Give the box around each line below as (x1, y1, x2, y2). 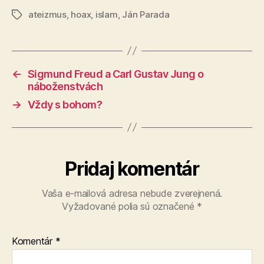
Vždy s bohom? (27, 98, 103, 111)
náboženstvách (27, 80, 103, 93)
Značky (11, 9, 42, 21)
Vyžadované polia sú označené (62, 200, 197, 212)
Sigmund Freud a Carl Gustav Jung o (27, 67, 204, 80)
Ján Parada (122, 8, 170, 20)
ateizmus (28, 8, 67, 20)
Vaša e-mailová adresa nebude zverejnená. (41, 187, 223, 199)
